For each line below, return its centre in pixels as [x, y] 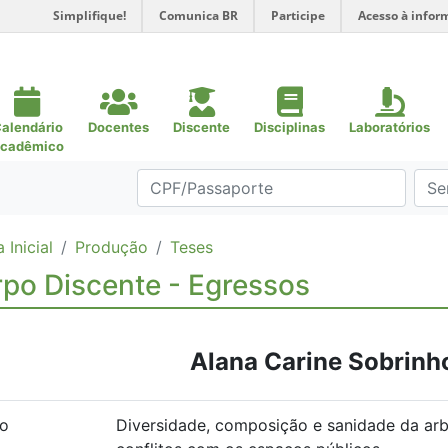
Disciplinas [289, 127]
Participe [298, 15]
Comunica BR [198, 15]
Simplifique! [89, 15]
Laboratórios [389, 127]
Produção [111, 247]
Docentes [118, 127]
